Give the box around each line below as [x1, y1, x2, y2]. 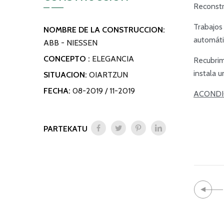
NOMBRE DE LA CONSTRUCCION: [43, 25, 165, 34]
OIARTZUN [89, 70, 128, 79]
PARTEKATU [43, 124, 87, 133]
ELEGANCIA [92, 54, 134, 63]
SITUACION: [43, 70, 87, 79]
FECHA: [43, 86, 70, 95]
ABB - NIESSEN [43, 38, 97, 47]
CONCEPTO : [43, 54, 92, 63]
